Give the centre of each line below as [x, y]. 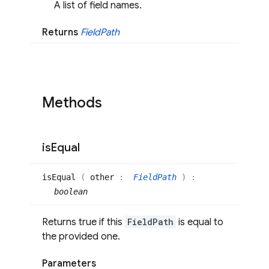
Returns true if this [83, 222]
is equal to [200, 222]
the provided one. [81, 236]
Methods [72, 102]
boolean [71, 191]
